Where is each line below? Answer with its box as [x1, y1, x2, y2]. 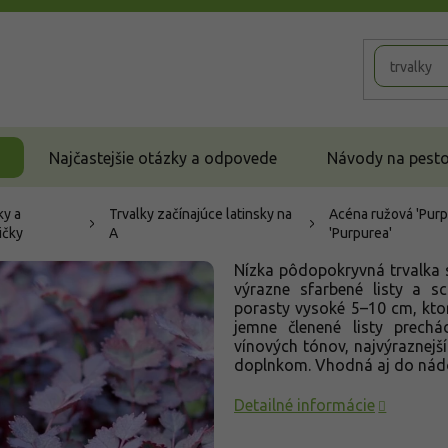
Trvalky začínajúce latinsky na [108, 206, 292, 222]
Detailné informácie [234, 396, 375, 414]
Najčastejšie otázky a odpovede [49, 148, 277, 167]
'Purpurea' [328, 225, 392, 241]
